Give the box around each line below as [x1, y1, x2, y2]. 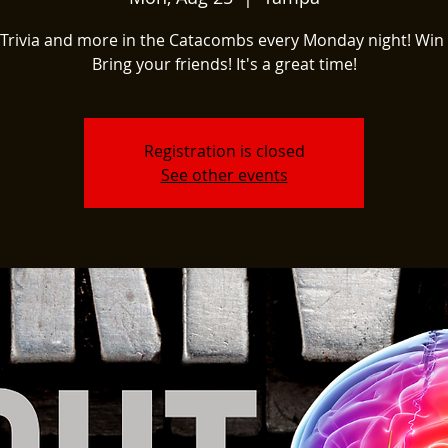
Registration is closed [143, 139, 305, 162]
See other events [160, 163, 288, 186]
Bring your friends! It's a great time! [91, 52, 357, 75]
